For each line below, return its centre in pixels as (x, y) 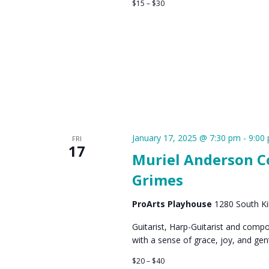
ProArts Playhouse (173, 204)
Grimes (157, 180)
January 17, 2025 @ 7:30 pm (186, 138)
